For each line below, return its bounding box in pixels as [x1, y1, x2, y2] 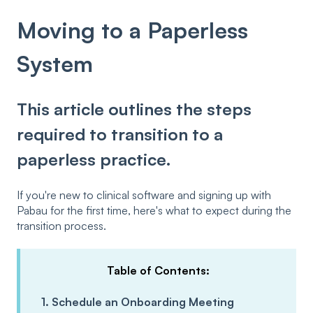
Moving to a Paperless [17, 16, 248, 45]
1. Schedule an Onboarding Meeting [41, 294, 234, 309]
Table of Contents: [107, 263, 210, 278]
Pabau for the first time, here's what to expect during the [17, 203, 291, 217]
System [17, 50, 93, 78]
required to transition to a [17, 123, 223, 145]
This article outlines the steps [17, 98, 252, 119]
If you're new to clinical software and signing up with [17, 187, 271, 202]
